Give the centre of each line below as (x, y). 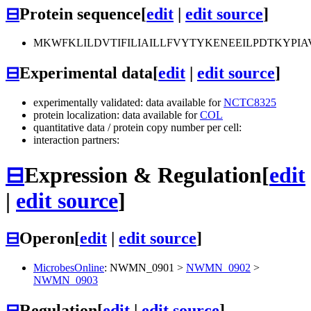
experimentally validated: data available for (128, 103)
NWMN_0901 (142, 268)
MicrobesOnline (69, 268)
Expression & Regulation (143, 175)
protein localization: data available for (117, 115)
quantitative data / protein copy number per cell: (137, 128)
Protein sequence (80, 14)
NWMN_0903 (66, 280)
